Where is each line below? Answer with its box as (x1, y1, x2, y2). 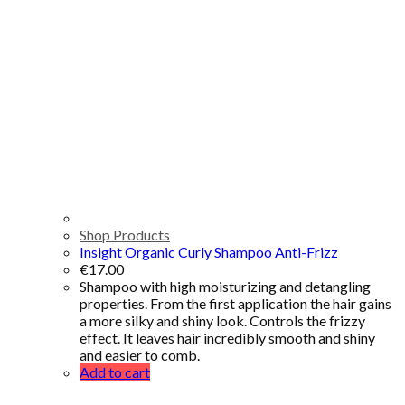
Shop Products (80, 225, 170, 243)
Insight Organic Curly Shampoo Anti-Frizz (80, 242, 338, 260)
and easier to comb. (80, 345, 200, 363)
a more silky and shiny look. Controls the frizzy (80, 311, 365, 329)
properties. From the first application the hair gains (80, 294, 391, 312)
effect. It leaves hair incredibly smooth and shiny (80, 328, 375, 346)
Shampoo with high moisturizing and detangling (80, 277, 371, 295)
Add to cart (80, 363, 150, 381)
